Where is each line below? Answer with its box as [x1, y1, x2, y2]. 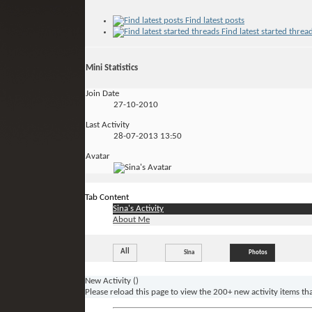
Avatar [86, 152, 110, 162]
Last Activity [86, 120, 130, 130]
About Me [113, 215, 150, 225]
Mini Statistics [86, 63, 138, 72]
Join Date [86, 89, 119, 99]
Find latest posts [183, 15, 244, 25]
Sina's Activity [113, 204, 164, 214]
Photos [249, 249, 267, 256]
